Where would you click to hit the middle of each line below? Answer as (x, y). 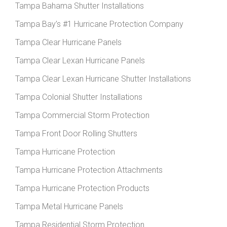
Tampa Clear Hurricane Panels (68, 42)
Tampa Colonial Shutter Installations (79, 97)
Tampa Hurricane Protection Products (82, 188)
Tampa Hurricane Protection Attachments (89, 170)
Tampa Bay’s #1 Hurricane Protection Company (99, 24)
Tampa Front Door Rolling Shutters (76, 133)
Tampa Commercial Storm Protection (82, 115)
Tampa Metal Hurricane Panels (69, 206)
